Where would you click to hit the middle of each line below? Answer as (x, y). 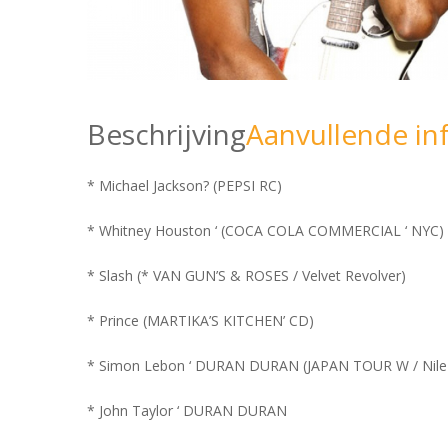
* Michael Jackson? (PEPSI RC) (184, 186)
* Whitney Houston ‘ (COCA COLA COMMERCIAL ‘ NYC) (265, 231)
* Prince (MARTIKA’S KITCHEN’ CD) (200, 321)
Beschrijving (166, 134)
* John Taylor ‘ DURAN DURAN (187, 411)
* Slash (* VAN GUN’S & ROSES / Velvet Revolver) (246, 276)
